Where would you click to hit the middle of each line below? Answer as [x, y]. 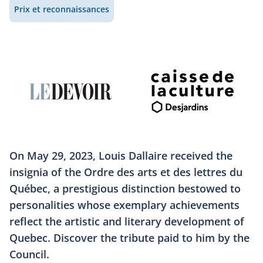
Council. [29, 254]
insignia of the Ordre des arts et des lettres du [126, 172]
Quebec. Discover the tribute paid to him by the [129, 238]
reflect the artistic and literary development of [127, 221]
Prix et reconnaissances [62, 9]
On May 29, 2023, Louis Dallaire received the [121, 156]
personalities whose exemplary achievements [124, 205]
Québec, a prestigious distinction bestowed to [125, 188]
